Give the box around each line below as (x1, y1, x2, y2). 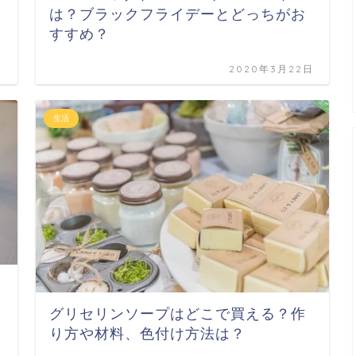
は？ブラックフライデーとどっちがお (49, 6, 307, 23)
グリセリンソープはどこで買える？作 (49, 305, 307, 322)
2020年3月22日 (229, 63, 315, 75)
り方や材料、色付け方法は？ (49, 325, 246, 342)
